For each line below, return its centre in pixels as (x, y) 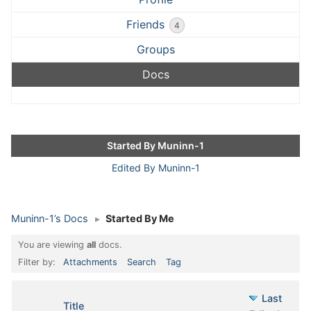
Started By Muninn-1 (155, 145)
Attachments (90, 262)
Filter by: (38, 262)
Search (142, 262)
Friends (147, 24)
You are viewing (52, 244)
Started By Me (140, 219)
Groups (155, 49)
